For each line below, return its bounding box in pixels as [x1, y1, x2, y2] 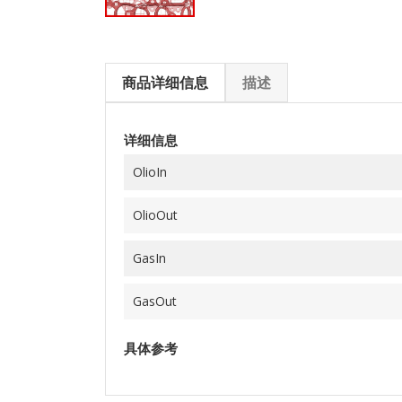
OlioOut [133, 206, 178, 224]
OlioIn [133, 163, 167, 181]
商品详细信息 [122, 73, 208, 93]
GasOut [133, 293, 177, 310]
